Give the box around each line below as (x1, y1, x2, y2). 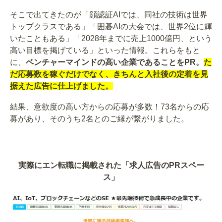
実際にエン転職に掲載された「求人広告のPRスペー (18, 161, 204, 169)
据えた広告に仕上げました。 (10, 81, 113, 90)
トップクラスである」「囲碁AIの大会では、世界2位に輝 (10, 22, 212, 31)
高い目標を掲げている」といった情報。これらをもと (10, 46, 200, 55)
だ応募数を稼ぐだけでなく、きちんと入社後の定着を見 (10, 69, 208, 78)
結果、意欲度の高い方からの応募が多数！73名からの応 (10, 102, 209, 111)
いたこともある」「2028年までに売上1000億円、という (10, 34, 212, 43)
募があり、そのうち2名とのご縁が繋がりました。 (10, 114, 189, 123)
